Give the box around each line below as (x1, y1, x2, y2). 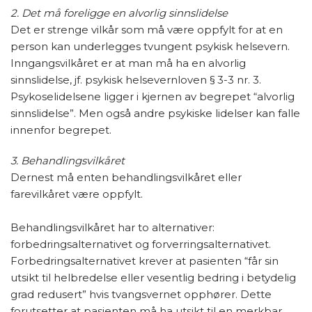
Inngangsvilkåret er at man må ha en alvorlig (10, 56, 246, 70)
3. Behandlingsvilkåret (10, 154, 125, 167)
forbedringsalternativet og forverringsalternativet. (10, 237, 271, 251)
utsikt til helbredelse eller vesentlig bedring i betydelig (10, 271, 296, 284)
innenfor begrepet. (10, 123, 114, 136)
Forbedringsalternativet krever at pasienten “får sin (10, 254, 279, 267)
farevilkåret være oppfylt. (10, 187, 143, 201)
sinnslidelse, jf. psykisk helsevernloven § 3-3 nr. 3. (10, 73, 261, 86)
